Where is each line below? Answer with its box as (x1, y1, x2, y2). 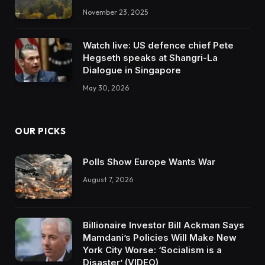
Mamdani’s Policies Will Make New (83, 231, 237, 243)
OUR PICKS (15, 125, 66, 137)
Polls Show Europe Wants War (83, 156, 215, 168)
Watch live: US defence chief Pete (83, 40, 234, 51)
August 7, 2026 (83, 175, 133, 185)
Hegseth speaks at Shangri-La (83, 52, 218, 64)
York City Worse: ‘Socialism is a (83, 244, 222, 256)
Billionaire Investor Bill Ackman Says (83, 219, 244, 231)
